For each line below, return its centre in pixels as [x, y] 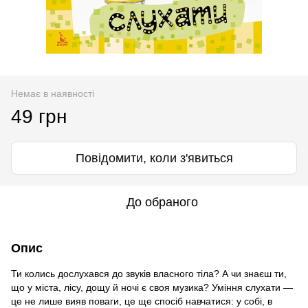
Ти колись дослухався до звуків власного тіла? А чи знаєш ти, [149, 273]
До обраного [162, 202]
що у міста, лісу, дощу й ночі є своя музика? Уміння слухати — [152, 287]
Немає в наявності [53, 93]
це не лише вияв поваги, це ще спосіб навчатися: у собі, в [142, 301]
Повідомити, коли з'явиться [154, 158]
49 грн [39, 116]
